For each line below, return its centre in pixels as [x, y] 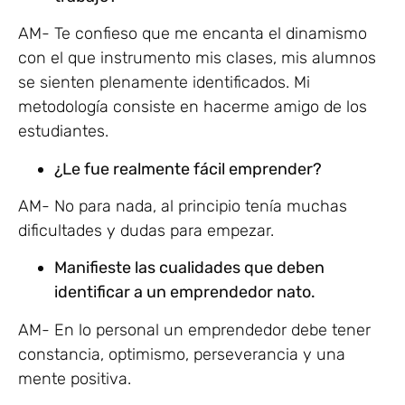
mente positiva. [77, 378]
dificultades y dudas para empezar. [148, 231]
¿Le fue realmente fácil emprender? [188, 169]
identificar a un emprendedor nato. [185, 292]
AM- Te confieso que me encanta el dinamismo [193, 34]
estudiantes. [63, 132]
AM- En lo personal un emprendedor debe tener [194, 330]
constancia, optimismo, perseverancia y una [182, 354]
